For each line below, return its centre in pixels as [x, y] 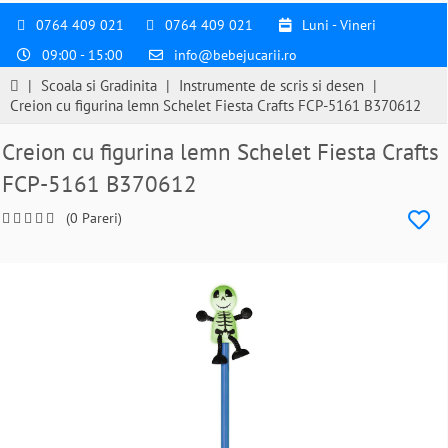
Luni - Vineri [337, 25]
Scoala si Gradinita [99, 85]
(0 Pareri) [94, 218]
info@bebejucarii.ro [235, 55]
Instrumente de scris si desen [271, 85]
